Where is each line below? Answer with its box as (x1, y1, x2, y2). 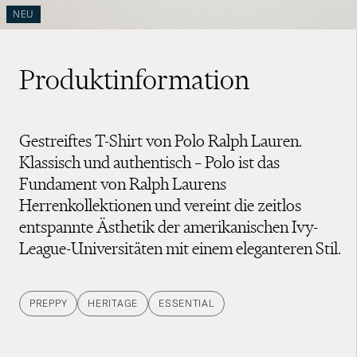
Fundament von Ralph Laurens (19, 172, 226, 194)
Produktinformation (19, 62, 249, 96)
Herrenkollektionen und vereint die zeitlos (19, 194, 301, 216)
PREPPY (29, 296, 68, 309)
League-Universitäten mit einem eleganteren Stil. (19, 237, 341, 259)
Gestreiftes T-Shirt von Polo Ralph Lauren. (19, 129, 302, 151)
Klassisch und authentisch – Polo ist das (19, 151, 280, 173)
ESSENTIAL (159, 296, 214, 309)
